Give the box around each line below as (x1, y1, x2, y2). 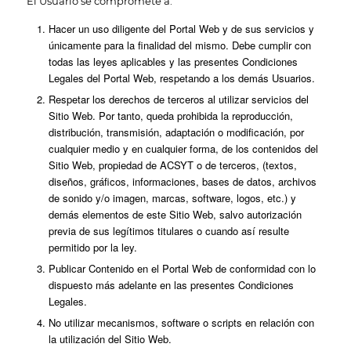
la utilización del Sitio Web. (48, 331, 172, 347)
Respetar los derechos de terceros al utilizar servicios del (48, 92, 309, 107)
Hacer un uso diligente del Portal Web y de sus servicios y (48, 21, 314, 37)
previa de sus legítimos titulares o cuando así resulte (48, 223, 289, 239)
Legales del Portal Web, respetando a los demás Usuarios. (48, 71, 315, 86)
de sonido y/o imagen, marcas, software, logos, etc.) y (48, 190, 296, 206)
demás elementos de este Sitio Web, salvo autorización (48, 207, 302, 223)
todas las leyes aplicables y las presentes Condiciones (48, 54, 298, 70)
